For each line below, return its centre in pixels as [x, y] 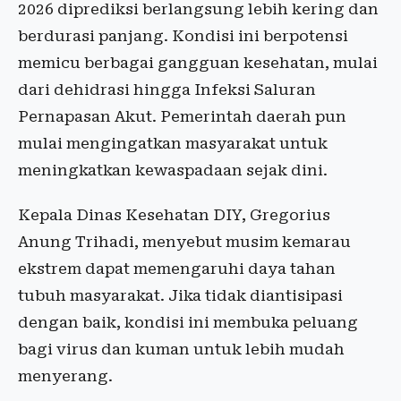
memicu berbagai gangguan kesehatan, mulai [198, 63]
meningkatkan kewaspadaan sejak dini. [173, 170]
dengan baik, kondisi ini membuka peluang [188, 322]
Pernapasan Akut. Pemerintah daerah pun [182, 116]
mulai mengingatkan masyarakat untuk [173, 143]
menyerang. [65, 376]
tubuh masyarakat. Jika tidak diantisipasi [180, 295]
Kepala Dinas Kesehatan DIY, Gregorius [174, 215]
